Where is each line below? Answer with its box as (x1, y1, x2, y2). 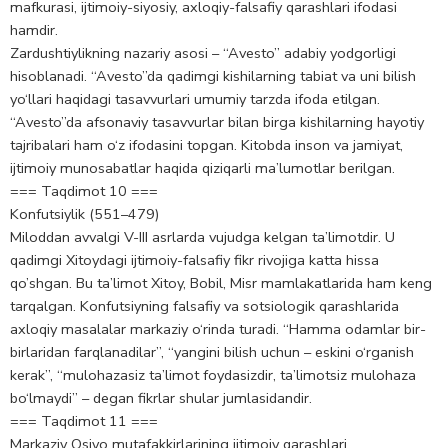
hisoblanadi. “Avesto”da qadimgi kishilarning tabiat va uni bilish (10, 66, 416, 87)
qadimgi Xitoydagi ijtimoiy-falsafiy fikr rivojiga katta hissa (10, 250, 379, 271)
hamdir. (10, 20, 58, 41)
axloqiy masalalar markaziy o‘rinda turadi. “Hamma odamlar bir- (10, 319, 426, 340)
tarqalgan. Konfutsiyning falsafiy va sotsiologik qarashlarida (10, 296, 399, 317)
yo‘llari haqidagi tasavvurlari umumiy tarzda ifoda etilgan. (10, 89, 380, 110)
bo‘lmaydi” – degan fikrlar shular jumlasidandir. (10, 388, 312, 409)
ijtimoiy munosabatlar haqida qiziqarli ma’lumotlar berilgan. (10, 158, 395, 179)
